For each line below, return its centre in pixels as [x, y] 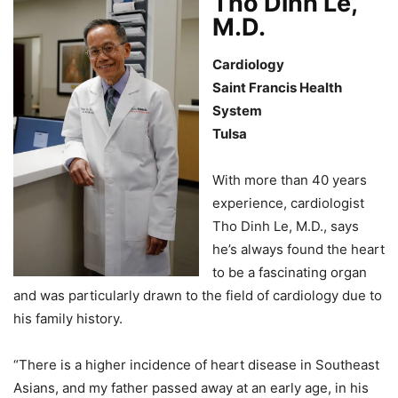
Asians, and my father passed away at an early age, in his [191, 387]
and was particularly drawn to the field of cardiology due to [198, 295]
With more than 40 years [290, 179]
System [237, 110]
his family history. [70, 318]
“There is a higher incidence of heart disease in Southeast [196, 364]
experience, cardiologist [288, 203]
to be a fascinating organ [290, 272]
